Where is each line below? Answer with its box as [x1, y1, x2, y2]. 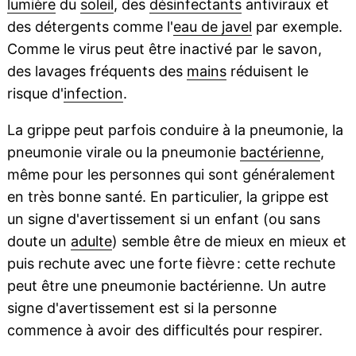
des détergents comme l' [6, 18, 173, 36]
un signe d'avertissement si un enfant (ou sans [6, 211, 320, 228]
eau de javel [172, 18, 252, 36]
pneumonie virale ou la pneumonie [6, 144, 240, 161]
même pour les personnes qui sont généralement [6, 166, 335, 184]
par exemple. [251, 18, 342, 36]
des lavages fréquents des [6, 63, 187, 80]
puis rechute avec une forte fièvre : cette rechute [6, 255, 335, 273]
